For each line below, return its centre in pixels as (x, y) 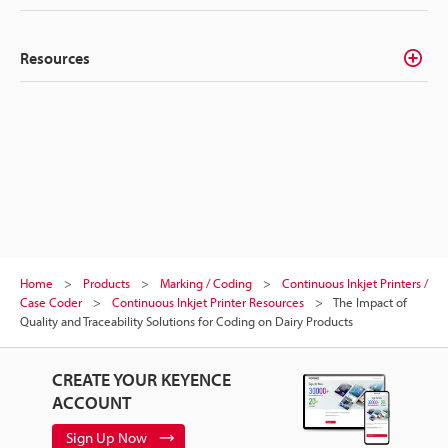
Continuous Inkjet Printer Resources (208, 301)
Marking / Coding (206, 282)
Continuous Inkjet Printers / (355, 282)
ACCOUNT (91, 402)
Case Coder (51, 301)
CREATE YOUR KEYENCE (141, 379)
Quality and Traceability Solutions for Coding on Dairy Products (186, 320)
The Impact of (370, 301)
